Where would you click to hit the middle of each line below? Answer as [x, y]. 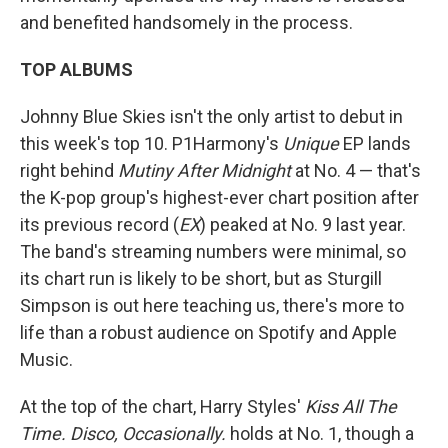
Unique [313, 143]
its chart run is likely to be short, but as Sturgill [201, 278]
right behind [69, 170]
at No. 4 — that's [356, 170]
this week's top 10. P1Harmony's [151, 143]
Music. [46, 359]
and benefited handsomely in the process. [186, 22]
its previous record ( [99, 224]
